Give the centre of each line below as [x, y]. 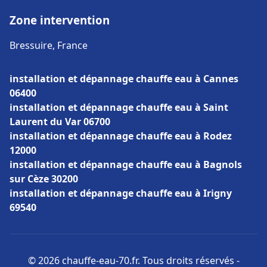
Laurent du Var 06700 [60, 122]
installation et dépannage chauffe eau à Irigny [121, 193]
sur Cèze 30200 [44, 179]
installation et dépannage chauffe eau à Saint [119, 107]
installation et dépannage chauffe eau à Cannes [124, 79]
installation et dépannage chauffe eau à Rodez [121, 136]
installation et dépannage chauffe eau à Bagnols [126, 164]
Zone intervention [60, 20]
